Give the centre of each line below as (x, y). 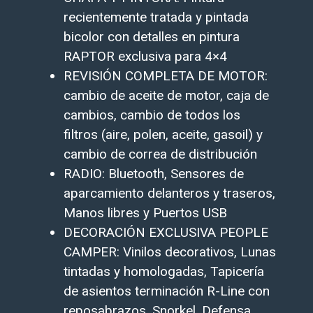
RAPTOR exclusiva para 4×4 (145, 56)
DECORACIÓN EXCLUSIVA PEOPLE (166, 232)
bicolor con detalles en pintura (151, 36)
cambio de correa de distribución (160, 154)
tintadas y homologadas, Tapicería (163, 271)
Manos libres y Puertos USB (145, 212)
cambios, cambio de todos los (152, 115)
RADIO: (86, 173)
